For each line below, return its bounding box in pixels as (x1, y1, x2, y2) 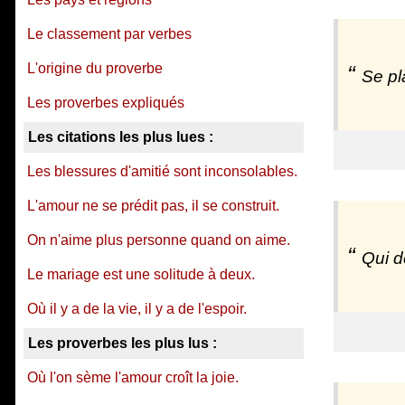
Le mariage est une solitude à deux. (27, 267, 255, 282)
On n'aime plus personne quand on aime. (27, 232, 290, 248)
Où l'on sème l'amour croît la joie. (27, 370, 239, 385)
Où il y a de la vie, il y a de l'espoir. (27, 301, 247, 316)
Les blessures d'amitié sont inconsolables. (27, 164, 297, 179)
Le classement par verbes (27, 26, 192, 42)
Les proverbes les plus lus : (28, 335, 217, 351)
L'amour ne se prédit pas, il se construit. (27, 198, 279, 213)
